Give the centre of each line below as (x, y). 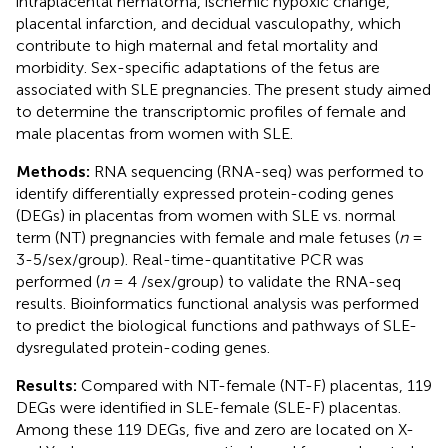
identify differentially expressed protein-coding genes (205, 193)
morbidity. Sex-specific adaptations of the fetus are (198, 67)
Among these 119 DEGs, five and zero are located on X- (215, 429)
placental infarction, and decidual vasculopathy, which (208, 23)
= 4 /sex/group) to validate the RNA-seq (255, 281)
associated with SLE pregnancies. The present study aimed (223, 89)
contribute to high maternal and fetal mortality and (197, 45)
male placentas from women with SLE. (154, 133)
